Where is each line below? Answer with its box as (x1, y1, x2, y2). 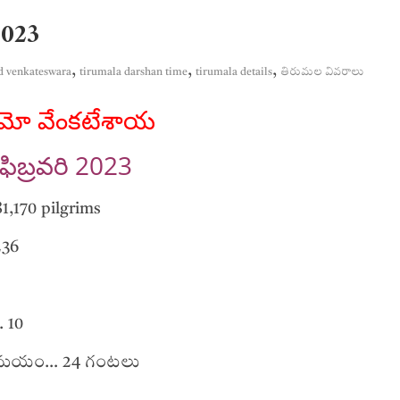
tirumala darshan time (79, 67, 187, 78)
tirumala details (196, 67, 272, 78)
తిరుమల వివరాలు (280, 67, 363, 78)
